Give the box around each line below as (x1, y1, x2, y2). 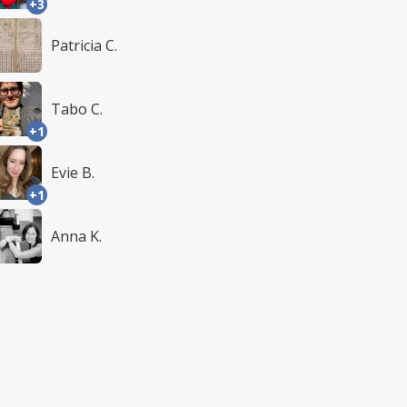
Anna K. (51, 226, 102, 246)
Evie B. (51, 163, 94, 183)
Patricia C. (51, 35, 117, 55)
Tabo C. (51, 99, 103, 119)
